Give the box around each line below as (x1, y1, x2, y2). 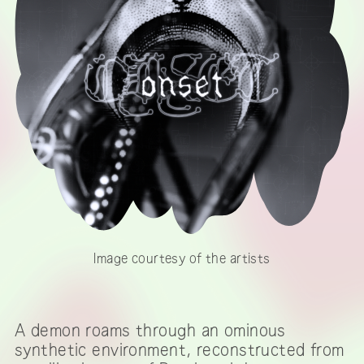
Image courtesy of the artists (93, 251, 271, 265)
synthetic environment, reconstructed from (15, 341, 344, 358)
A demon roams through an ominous (15, 322, 286, 339)
